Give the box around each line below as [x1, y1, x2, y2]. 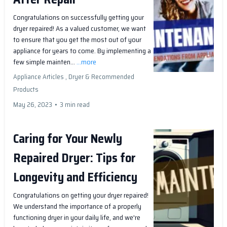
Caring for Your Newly [13, 129, 122, 149]
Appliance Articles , [13, 71, 67, 83]
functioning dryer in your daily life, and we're [13, 212, 140, 223]
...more [77, 56, 96, 68]
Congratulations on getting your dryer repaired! [13, 190, 148, 201]
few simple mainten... [13, 56, 77, 68]
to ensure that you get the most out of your [13, 34, 141, 46]
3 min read [60, 99, 90, 110]
